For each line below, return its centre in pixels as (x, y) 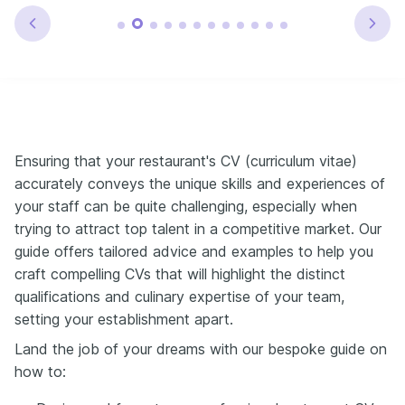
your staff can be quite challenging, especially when (186, 206)
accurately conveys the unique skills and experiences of (200, 183)
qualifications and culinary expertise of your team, (179, 296)
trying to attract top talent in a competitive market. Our (198, 228)
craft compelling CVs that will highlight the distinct (180, 273)
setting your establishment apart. (124, 319)
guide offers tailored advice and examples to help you (194, 251)
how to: (40, 371)
